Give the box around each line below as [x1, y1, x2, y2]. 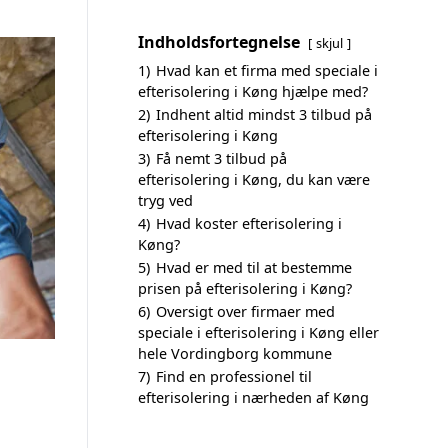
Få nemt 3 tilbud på [156, 149, 287, 168]
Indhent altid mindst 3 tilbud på [156, 105, 372, 124]
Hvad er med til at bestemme [156, 258, 352, 277]
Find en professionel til [156, 367, 312, 386]
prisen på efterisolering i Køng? [138, 279, 352, 298]
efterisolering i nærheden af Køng [138, 388, 369, 407]
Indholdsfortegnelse [138, 31, 300, 53]
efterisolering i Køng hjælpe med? [138, 82, 368, 101]
